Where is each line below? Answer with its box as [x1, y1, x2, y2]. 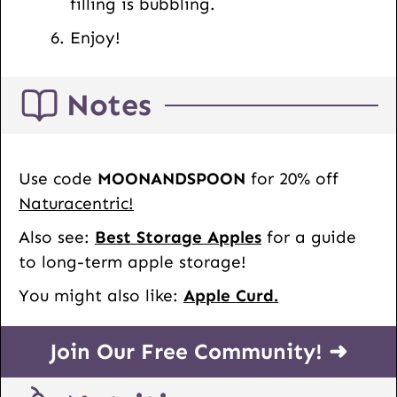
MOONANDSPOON [97, 168, 245, 190]
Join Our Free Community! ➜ [50, 339, 347, 366]
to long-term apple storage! [19, 252, 246, 273]
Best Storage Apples [95, 227, 261, 248]
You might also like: [19, 285, 183, 307]
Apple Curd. [183, 285, 278, 307]
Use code [19, 168, 97, 190]
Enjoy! [70, 27, 121, 49]
